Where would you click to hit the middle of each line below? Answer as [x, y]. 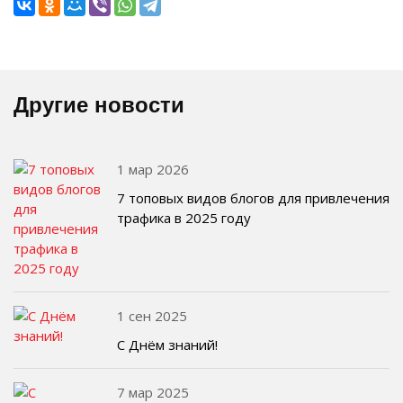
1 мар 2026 [153, 169]
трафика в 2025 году [184, 218]
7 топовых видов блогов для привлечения [253, 198]
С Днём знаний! [167, 345]
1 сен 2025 [152, 316]
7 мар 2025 [153, 392]
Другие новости [99, 105]
